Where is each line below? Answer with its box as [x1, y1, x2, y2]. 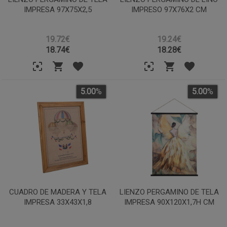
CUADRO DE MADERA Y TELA [9, 187, 107, 197]
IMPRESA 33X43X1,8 [24, 197, 92, 207]
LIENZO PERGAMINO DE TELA [119, 187, 219, 197]
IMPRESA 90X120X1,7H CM [124, 197, 214, 207]
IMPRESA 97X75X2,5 [24, 5, 92, 14]
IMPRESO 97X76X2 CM [131, 5, 207, 14]
